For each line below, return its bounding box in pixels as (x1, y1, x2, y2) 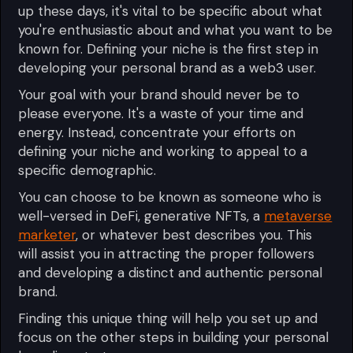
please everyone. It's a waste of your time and (18, 104, 304, 122)
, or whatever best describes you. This (76, 225, 313, 243)
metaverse (264, 206, 333, 225)
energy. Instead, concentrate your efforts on (18, 123, 296, 141)
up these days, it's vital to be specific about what (18, 2, 323, 20)
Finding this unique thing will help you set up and (18, 309, 318, 327)
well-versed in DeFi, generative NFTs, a (18, 206, 265, 225)
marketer (18, 225, 76, 243)
